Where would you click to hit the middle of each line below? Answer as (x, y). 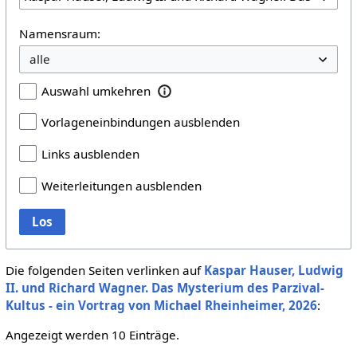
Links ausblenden (90, 153)
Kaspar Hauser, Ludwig (273, 270)
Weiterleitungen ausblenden (121, 185)
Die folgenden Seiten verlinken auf (104, 270)
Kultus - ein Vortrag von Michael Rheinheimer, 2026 (161, 305)
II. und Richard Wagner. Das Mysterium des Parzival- (165, 287)
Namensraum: (59, 33)
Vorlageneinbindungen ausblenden (140, 122)
